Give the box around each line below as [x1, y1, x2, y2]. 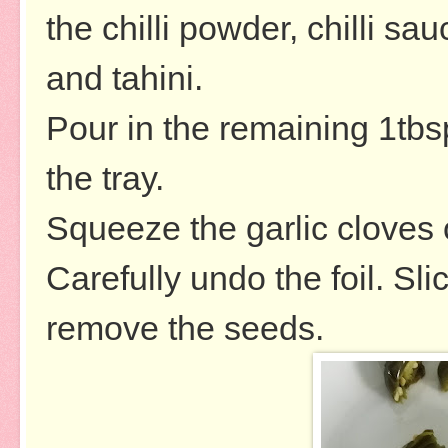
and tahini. [46, 58, 203, 97]
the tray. [46, 158, 164, 197]
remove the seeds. [46, 308, 324, 347]
